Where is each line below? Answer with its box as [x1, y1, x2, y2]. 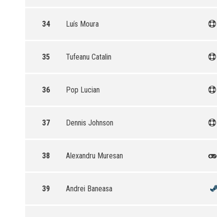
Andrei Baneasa [66, 184, 112, 193]
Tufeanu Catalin [66, 52, 111, 62]
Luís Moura [66, 19, 99, 29]
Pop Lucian [66, 85, 100, 94]
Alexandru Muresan [66, 151, 123, 160]
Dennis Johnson [66, 118, 113, 127]
